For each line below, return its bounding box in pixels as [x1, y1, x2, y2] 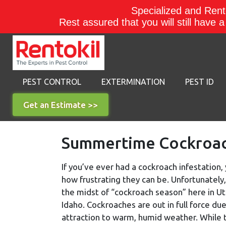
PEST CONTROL [23, 77, 81, 86]
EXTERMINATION [101, 77, 165, 86]
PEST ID [185, 77, 214, 86]
